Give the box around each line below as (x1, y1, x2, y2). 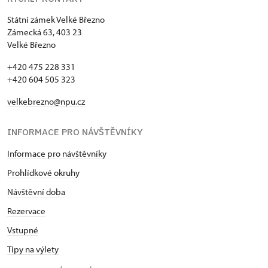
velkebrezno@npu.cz (7, 95, 85, 107)
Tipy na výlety (7, 243, 59, 255)
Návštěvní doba (7, 185, 65, 197)
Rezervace (7, 205, 45, 217)
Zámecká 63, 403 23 (7, 26, 82, 38)
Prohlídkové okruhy (7, 166, 80, 178)
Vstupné (7, 224, 38, 236)
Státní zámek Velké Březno (7, 13, 105, 25)
